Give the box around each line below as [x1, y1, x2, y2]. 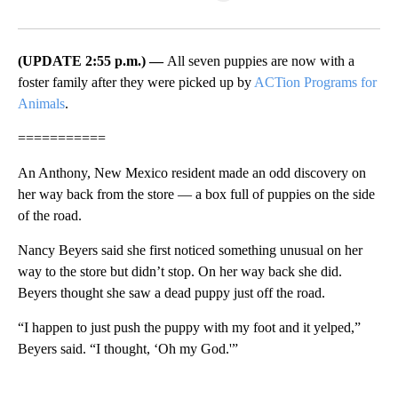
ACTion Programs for [254, 75, 377, 91]
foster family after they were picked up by [18, 75, 254, 91]
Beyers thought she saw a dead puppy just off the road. [18, 285, 325, 301]
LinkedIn [157, 9, 199, 23]
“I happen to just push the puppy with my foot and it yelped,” [18, 320, 361, 336]
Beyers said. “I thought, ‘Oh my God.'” [18, 341, 238, 357]
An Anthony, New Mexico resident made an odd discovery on [18, 165, 366, 181]
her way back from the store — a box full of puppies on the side [18, 187, 375, 203]
